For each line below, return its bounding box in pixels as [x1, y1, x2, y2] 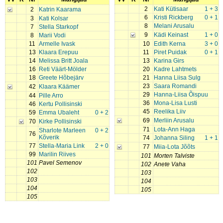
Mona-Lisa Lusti [154, 100, 197, 107]
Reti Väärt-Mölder [39, 66, 87, 73]
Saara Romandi [154, 83, 197, 90]
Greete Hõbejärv [39, 74, 84, 81]
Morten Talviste [154, 152, 195, 159]
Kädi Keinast [154, 31, 188, 38]
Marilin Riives [39, 151, 76, 158]
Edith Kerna [154, 40, 186, 47]
